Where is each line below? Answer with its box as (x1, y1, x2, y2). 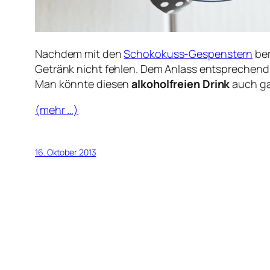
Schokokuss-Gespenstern (124, 46, 253, 61)
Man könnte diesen (35, 77, 132, 92)
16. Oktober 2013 (35, 146, 96, 159)
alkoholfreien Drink (131, 77, 230, 92)
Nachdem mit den (35, 46, 124, 61)
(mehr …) (35, 102, 79, 118)
